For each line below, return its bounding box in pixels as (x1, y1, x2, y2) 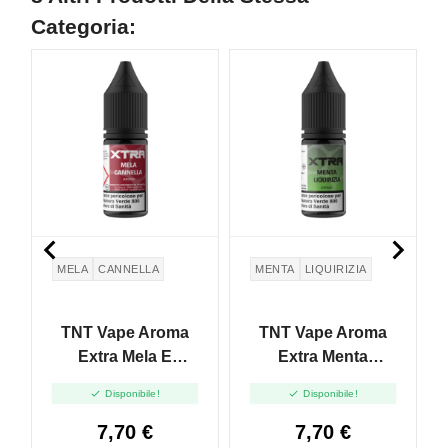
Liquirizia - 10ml (264, 371, 382, 389)
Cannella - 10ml (67, 371, 183, 389)
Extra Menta (278, 347, 368, 365)
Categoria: (31, 15, 136, 39)
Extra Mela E (78, 347, 172, 365)
